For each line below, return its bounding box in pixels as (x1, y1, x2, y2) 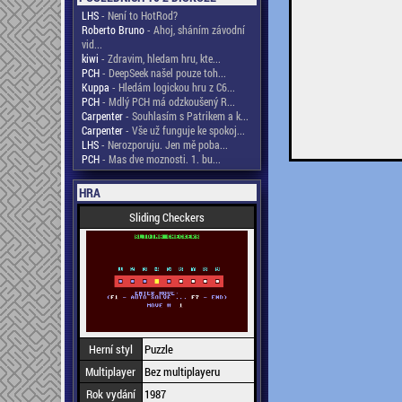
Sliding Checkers (128, 209, 205, 225)
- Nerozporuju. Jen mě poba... (98, 137, 228, 152)
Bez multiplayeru (144, 363, 220, 380)
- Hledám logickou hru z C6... (109, 80, 235, 94)
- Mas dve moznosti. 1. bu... (99, 152, 221, 166)
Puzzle (144, 341, 173, 357)
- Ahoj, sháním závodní (144, 22, 245, 37)
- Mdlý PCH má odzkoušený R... (99, 94, 235, 109)
